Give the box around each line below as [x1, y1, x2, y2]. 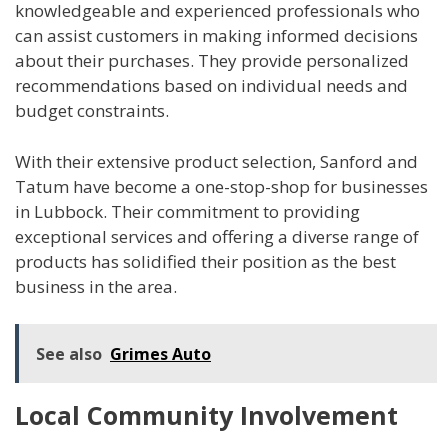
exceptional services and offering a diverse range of [15, 224, 419, 248]
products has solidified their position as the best [15, 249, 396, 273]
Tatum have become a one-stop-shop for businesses [15, 174, 428, 198]
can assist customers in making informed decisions [15, 24, 418, 48]
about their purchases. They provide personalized [15, 49, 409, 73]
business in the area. [15, 274, 177, 298]
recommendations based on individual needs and [15, 74, 408, 98]
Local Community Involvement [15, 398, 398, 433]
